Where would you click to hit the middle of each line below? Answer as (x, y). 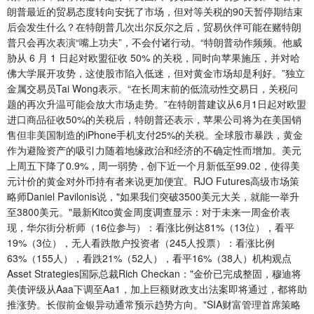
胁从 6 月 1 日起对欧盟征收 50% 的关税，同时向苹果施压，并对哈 (153, 58)
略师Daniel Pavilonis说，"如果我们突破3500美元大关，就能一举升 (153, 197)
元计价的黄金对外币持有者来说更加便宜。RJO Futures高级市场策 (153, 181)
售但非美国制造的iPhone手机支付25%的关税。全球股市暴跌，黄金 (155, 135)
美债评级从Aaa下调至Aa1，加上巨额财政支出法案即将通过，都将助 (157, 289)
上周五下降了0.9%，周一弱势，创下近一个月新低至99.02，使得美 (153, 166)
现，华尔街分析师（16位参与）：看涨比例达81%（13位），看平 (151, 227)
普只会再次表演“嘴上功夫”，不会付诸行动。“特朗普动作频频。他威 (155, 42)
